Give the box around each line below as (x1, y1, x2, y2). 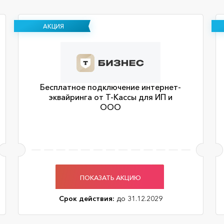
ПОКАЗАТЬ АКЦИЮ (80, 173, 141, 181)
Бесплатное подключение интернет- (40, 82, 181, 92)
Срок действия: (58, 194, 114, 203)
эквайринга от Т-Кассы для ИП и (48, 92, 172, 102)
